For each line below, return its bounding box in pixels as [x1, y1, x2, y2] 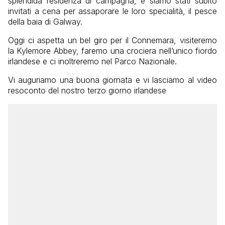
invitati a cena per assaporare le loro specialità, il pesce [8, 6, 217, 17]
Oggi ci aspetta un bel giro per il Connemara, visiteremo [8, 35, 217, 46]
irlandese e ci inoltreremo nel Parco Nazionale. [8, 56, 177, 67]
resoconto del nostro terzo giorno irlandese [8, 85, 166, 96]
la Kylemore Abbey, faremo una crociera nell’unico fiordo [8, 46, 217, 56]
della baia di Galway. [8, 17, 82, 27]
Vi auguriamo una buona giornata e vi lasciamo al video [8, 75, 217, 85]
